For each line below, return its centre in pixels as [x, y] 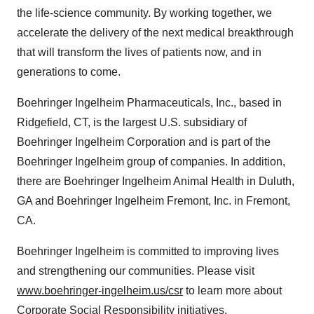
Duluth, [277, 181]
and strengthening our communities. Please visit [136, 271]
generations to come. [69, 71]
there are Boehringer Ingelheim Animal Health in [138, 181]
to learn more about [232, 290]
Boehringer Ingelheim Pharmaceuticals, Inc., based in [149, 102]
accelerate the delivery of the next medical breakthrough [155, 32]
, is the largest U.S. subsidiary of [167, 122]
